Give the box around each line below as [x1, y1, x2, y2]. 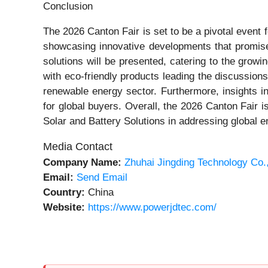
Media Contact [43, 141, 112, 153]
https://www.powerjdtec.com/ [88, 202, 217, 214]
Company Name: [43, 157, 121, 169]
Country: [43, 187, 85, 199]
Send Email [77, 172, 127, 184]
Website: [43, 202, 85, 214]
